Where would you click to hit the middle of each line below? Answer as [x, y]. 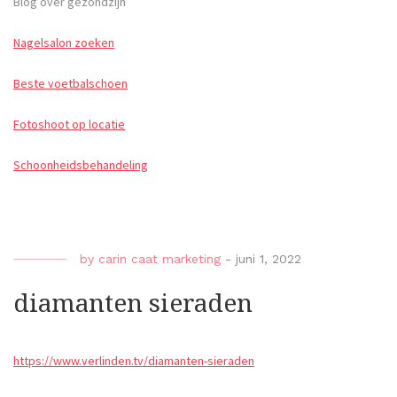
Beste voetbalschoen [70, 84]
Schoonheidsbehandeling [81, 165]
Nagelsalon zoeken [64, 43]
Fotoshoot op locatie [69, 125]
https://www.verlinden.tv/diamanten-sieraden [134, 361]
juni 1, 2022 [269, 259]
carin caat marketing [160, 259]
